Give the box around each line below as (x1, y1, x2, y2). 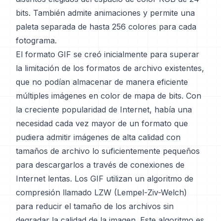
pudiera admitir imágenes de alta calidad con (16, 132, 181, 142)
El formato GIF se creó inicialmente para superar (16, 49, 199, 59)
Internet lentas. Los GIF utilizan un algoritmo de (16, 174, 193, 184)
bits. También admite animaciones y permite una (16, 8, 195, 18)
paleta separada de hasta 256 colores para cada (16, 22, 196, 32)
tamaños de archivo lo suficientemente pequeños (16, 146, 200, 156)
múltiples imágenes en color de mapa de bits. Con (16, 91, 201, 101)
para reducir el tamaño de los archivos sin (16, 201, 174, 211)
